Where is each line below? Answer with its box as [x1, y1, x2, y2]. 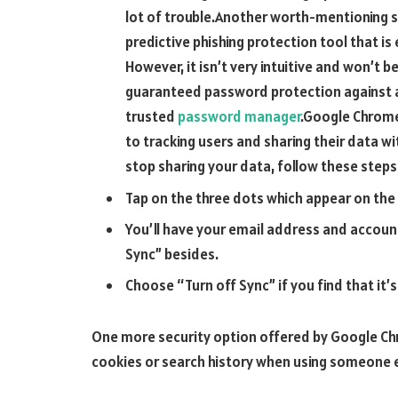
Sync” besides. [125, 244, 219, 265]
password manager [178, 107, 300, 127]
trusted [125, 107, 178, 127]
